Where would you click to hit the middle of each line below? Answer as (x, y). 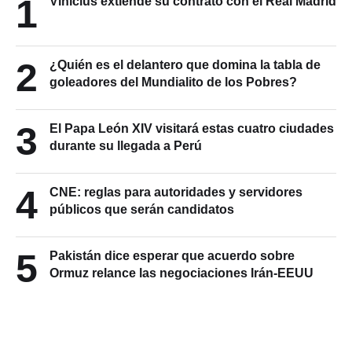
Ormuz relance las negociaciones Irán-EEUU (181, 273)
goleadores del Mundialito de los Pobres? (173, 82)
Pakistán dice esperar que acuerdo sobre (172, 255)
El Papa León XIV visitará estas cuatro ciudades (192, 128)
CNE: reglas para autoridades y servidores (176, 192)
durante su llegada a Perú (126, 145)
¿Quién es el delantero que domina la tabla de (185, 64)
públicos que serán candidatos (142, 209)
